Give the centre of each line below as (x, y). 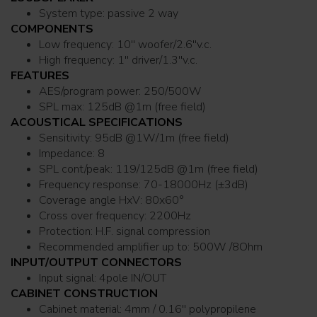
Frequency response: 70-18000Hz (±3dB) (144, 184)
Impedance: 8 (72, 153)
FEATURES (40, 75)
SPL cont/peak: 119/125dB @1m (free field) (149, 169)
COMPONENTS (52, 29)
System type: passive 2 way (143, 13)
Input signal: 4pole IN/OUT (133, 278)
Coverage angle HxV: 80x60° (111, 200)
